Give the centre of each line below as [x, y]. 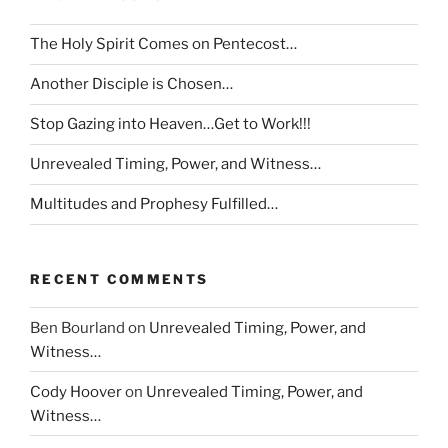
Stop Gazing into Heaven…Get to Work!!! [170, 124]
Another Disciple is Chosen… [131, 84]
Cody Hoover [76, 391]
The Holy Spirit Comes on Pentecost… [163, 44]
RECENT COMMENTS [119, 278]
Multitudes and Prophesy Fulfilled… [154, 204]
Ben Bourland [77, 327]
